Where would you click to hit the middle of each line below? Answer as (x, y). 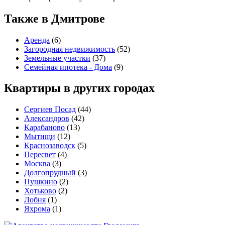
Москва (37, 164)
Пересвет (40, 155)
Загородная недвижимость (70, 49)
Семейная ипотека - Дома (68, 67)
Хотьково (40, 191)
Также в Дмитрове (54, 18)
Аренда (37, 40)
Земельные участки (57, 58)
